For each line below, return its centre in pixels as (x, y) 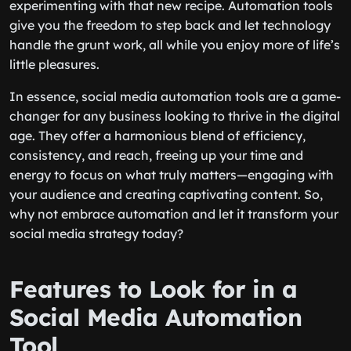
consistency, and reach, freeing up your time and (156, 155)
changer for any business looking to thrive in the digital (175, 116)
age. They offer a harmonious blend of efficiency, (157, 136)
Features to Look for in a (153, 289)
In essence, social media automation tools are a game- (175, 96)
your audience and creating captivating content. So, (166, 194)
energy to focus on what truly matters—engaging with (172, 175)
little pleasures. (54, 64)
